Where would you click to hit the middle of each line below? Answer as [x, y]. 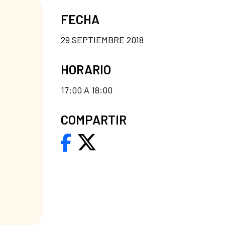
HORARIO [86, 69]
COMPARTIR [94, 119]
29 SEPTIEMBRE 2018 [102, 39]
